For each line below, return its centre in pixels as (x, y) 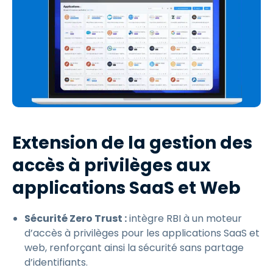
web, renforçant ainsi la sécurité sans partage (134, 247)
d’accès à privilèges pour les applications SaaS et (142, 233)
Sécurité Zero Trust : (76, 218)
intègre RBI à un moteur (184, 218)
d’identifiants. (56, 262)
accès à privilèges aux (111, 165)
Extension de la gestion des (132, 143)
